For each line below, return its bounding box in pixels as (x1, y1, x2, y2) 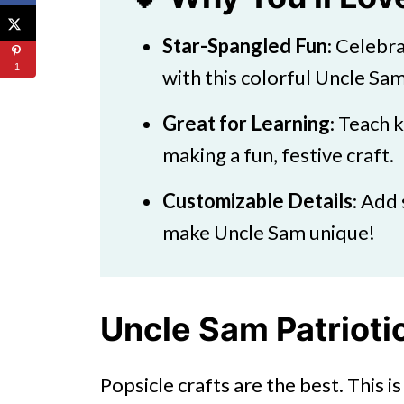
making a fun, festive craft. (162, 142, 394, 168)
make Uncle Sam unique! (162, 220, 375, 245)
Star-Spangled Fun (162, 33, 327, 59)
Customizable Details (162, 188, 353, 214)
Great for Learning (162, 111, 330, 136)
